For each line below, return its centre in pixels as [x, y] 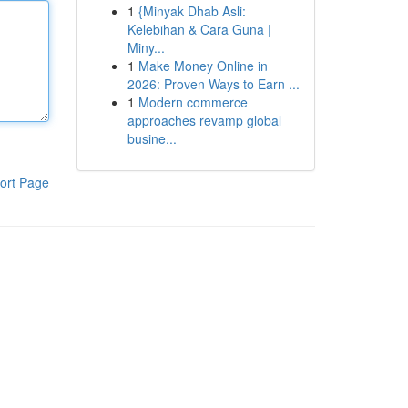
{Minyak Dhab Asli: [192, 11]
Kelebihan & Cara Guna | [199, 29]
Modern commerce [193, 102]
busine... [152, 138]
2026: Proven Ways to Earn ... [213, 84]
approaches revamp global [204, 120]
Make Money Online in [203, 66]
